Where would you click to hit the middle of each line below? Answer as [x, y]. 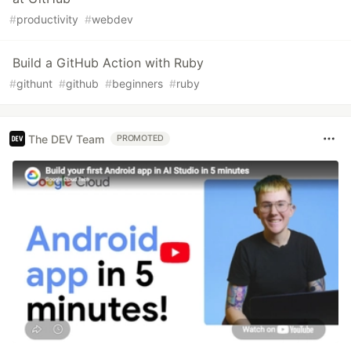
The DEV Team [66, 139]
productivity [47, 20]
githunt [34, 84]
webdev [112, 20]
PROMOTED [141, 139]
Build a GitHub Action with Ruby [108, 63]
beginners [138, 84]
